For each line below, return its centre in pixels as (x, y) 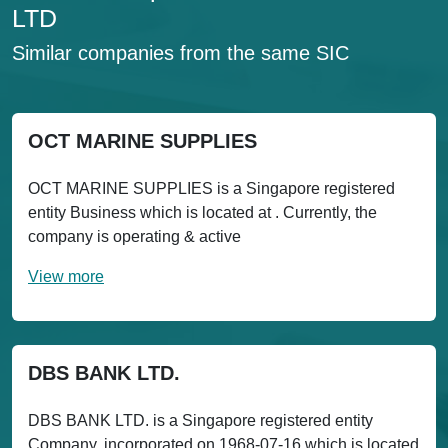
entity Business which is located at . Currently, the (202, 212)
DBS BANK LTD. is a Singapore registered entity (200, 420)
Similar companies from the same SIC (180, 53)
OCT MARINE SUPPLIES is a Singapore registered (211, 188)
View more (66, 276)
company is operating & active (134, 236)
